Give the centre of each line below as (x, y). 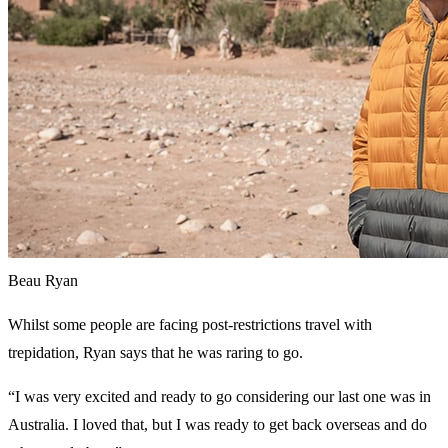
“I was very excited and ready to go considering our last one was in (219, 397)
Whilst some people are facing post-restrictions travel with (190, 325)
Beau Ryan (43, 281)
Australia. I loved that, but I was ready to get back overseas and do (217, 425)
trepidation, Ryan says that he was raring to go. (155, 353)
